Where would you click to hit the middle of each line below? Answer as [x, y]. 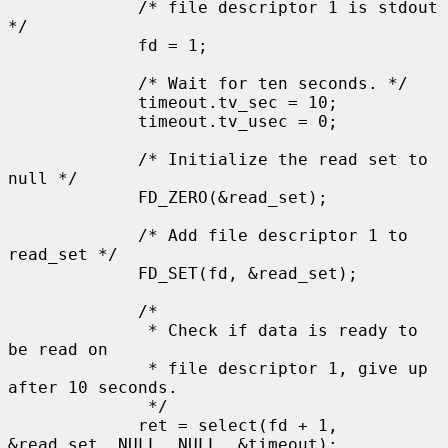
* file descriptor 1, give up [78, 368]
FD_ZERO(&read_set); [73, 197]
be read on [58, 349]
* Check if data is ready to [78, 330]
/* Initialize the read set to [73, 159]
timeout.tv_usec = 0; [73, 121]
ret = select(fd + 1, [73, 425]
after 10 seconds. [93, 387]
